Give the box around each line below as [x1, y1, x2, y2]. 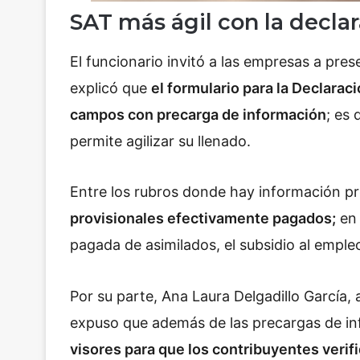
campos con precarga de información [70, 105, 326, 123]
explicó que [70, 79, 151, 96]
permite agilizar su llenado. [70, 132, 251, 149]
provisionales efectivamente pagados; [70, 210, 336, 227]
